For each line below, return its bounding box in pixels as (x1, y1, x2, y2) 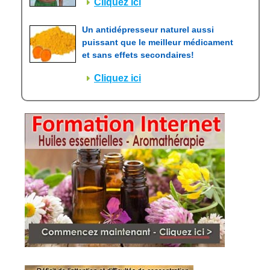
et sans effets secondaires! (82, 50, 194, 60)
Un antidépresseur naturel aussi (82, 25, 214, 34)
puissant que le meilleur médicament (82, 37, 233, 47)
